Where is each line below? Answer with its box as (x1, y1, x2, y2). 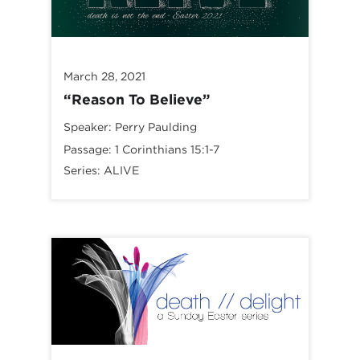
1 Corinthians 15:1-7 (115, 143, 219, 157)
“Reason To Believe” (63, 91, 211, 108)
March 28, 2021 (63, 70, 145, 84)
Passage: (63, 143, 112, 157)
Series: (63, 164, 104, 178)
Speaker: (63, 121, 112, 134)
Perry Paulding (115, 121, 197, 134)
